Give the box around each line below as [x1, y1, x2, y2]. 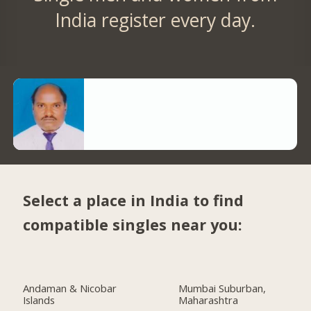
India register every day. [55, 8, 256, 33]
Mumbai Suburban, [178, 281, 267, 296]
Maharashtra [178, 293, 239, 308]
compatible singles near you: [23, 214, 243, 235]
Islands [23, 293, 56, 308]
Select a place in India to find [23, 190, 244, 210]
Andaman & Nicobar [23, 281, 117, 296]
